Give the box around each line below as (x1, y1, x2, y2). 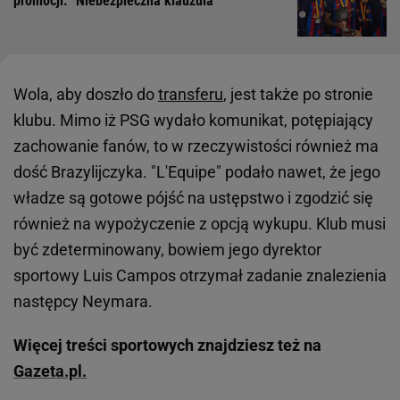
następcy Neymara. (13, 292, 153, 312)
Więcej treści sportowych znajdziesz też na (13, 336, 321, 355)
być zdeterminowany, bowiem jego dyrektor (13, 240, 321, 260)
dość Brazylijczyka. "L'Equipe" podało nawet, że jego (13, 162, 380, 182)
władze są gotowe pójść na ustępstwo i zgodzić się (13, 188, 373, 208)
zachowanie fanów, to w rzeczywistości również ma (13, 137, 379, 156)
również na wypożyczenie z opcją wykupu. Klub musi (13, 214, 386, 234)
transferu (158, 85, 223, 104)
